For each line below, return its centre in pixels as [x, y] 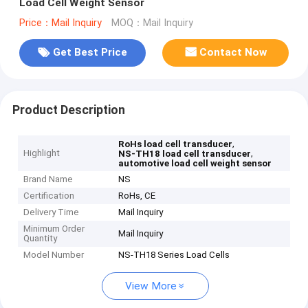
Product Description [68, 110]
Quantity [41, 239]
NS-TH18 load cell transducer [185, 154]
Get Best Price [90, 53]
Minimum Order [54, 229]
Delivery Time [52, 212]
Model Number [54, 255]
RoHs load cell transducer [176, 144]
